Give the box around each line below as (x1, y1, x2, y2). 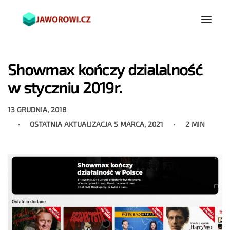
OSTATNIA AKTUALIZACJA (29, 119, 114, 128)
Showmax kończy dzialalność (8, 60, 202, 79)
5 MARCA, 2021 (114, 119, 164, 128)
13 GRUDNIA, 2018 (8, 105, 67, 114)
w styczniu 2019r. (8, 78, 122, 97)
